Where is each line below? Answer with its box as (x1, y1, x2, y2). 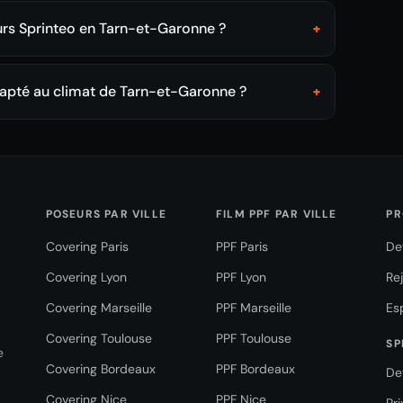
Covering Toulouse (45, 330, 152, 346)
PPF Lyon (215, 269, 266, 285)
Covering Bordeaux (45, 361, 156, 377)
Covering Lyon (45, 269, 127, 285)
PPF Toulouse (215, 330, 291, 346)
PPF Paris (215, 238, 268, 255)
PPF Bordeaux (215, 361, 295, 377)
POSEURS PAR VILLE (45, 207, 167, 221)
